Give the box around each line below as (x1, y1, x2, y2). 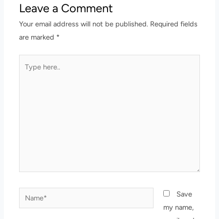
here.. (19, 69, 36, 79)
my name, (163, 202, 194, 212)
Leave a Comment (19, 1, 113, 16)
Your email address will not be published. (19, 20, 149, 29)
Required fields (150, 20, 198, 29)
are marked (19, 33, 57, 42)
